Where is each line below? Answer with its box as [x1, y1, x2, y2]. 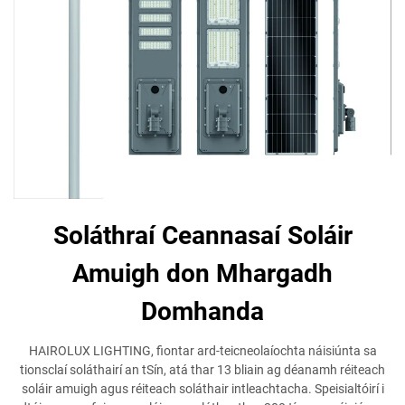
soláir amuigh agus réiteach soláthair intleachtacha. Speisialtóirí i [21, 381, 384, 396]
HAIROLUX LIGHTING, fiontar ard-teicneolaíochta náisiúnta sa [28, 344, 377, 358]
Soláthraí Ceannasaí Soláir [52, 221, 353, 250]
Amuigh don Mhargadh [72, 259, 333, 288]
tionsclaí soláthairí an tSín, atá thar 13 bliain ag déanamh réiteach [20, 363, 385, 377]
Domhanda [141, 297, 264, 326]
